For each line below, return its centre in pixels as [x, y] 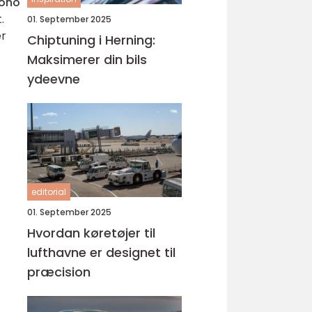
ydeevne [54, 79]
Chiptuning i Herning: [91, 40]
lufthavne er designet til [101, 252]
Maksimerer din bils [87, 60]
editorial [49, 192]
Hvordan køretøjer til [91, 233]
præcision [59, 272]
